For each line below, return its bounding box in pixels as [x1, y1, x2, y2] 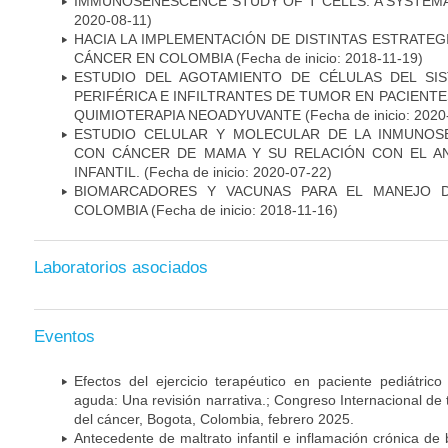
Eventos [34, 326, 95, 346]
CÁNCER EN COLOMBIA [74, 49, 232, 66]
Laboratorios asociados [34, 258, 208, 278]
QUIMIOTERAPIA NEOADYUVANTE [74, 106, 301, 123]
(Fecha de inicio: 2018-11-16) [147, 201, 338, 218]
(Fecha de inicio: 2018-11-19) [232, 49, 423, 66]
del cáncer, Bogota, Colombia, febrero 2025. [74, 410, 354, 427]
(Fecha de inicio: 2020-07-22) [140, 163, 332, 180]
